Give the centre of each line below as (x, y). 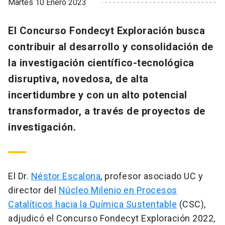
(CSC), (191, 204)
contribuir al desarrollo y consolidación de (111, 47)
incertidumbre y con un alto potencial (98, 95)
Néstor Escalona (66, 176)
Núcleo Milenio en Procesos (118, 190)
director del (33, 190)
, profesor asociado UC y (152, 176)
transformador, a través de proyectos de (107, 111)
